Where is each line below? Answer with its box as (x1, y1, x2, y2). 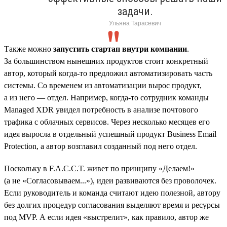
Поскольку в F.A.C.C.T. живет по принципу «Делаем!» (4, 164, 195, 173)
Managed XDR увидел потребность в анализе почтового (4, 105, 198, 114)
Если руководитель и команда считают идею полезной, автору (4, 188, 220, 197)
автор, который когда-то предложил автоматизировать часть (4, 68, 212, 78)
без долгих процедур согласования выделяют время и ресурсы (4, 200, 220, 209)
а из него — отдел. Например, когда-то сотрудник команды (4, 93, 209, 102)
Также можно (4, 44, 53, 53)
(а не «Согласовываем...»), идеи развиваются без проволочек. (4, 176, 216, 185)
